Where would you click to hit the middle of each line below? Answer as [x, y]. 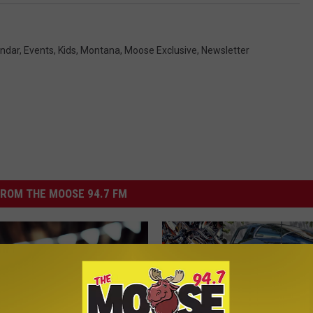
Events [39, 51]
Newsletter [225, 51]
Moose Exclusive [161, 51]
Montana [100, 51]
